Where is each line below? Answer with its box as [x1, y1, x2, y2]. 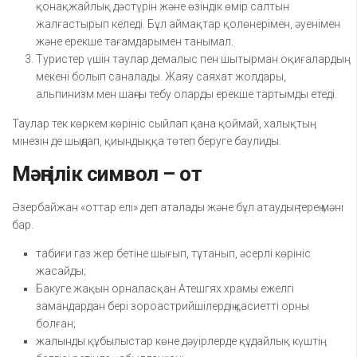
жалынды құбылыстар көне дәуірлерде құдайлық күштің [36, 335, 320, 348]
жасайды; [36, 265, 86, 278]
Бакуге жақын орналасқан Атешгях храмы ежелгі [36, 282, 294, 296]
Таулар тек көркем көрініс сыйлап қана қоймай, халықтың [12, 117, 310, 131]
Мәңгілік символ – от [12, 162, 202, 186]
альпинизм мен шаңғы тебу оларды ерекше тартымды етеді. [36, 88, 337, 101]
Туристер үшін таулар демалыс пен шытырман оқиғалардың [36, 53, 344, 66]
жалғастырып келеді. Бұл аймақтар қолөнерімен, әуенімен [36, 18, 340, 31]
